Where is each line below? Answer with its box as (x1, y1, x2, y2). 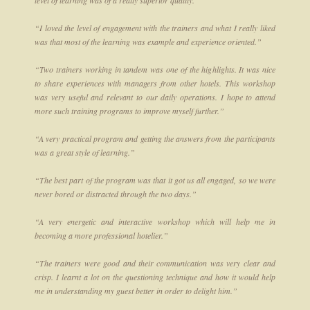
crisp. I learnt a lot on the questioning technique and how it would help (35, 271, 275, 283)
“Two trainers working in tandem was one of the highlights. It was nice (35, 64, 275, 75)
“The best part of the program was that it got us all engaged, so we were (35, 174, 275, 186)
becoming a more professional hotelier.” (35, 230, 168, 241)
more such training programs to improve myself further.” (35, 105, 224, 117)
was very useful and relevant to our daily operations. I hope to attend (35, 91, 275, 103)
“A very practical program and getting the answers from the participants (35, 133, 275, 145)
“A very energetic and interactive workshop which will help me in (35, 216, 275, 228)
